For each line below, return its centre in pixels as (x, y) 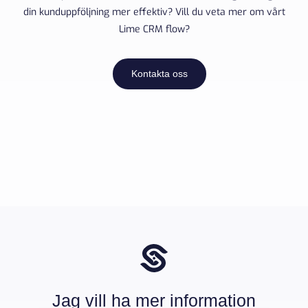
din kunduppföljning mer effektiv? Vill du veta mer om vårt (154, 12)
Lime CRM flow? (154, 30)
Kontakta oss (159, 74)
